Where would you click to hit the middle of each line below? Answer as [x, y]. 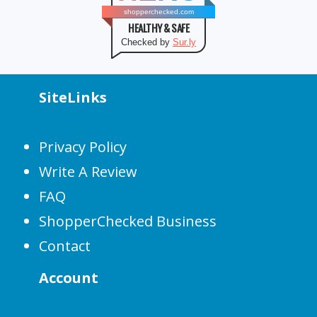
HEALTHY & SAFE [158, 28]
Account [69, 278]
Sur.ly [184, 42]
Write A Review [88, 172]
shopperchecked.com [158, 12]
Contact [65, 246]
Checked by [147, 42]
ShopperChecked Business [128, 221]
